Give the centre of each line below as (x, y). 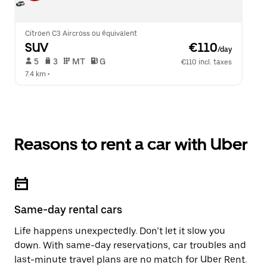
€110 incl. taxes (207, 62)
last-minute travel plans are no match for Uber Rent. (131, 260)
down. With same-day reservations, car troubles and (130, 245)
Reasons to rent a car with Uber (131, 144)
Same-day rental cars (68, 209)
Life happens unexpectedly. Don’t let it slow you (120, 231)
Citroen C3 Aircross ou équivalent (81, 33)
